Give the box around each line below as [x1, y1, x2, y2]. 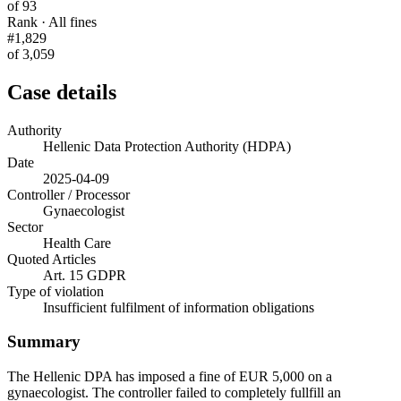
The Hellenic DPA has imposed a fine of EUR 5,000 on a [7, 369, 332, 385]
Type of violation [7, 283, 104, 299]
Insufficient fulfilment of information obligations [43, 299, 314, 315]
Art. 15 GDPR [43, 267, 126, 283]
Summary [7, 332, 81, 352]
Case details [7, 80, 116, 104]
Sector [7, 218, 43, 235]
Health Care [43, 235, 111, 251]
